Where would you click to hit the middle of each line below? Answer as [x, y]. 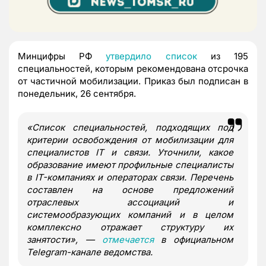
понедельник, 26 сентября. [77, 93]
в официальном [193, 239]
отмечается [128, 239]
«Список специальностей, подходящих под [130, 127]
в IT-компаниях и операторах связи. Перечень [130, 177]
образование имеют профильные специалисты [130, 164]
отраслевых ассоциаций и [130, 202]
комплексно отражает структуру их [130, 227]
